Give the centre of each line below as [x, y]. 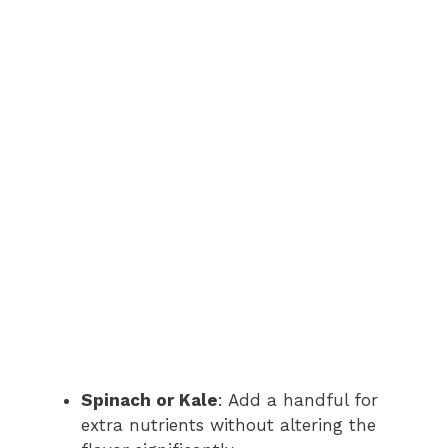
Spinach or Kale [149, 400]
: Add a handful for [298, 400]
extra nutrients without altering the [228, 425]
